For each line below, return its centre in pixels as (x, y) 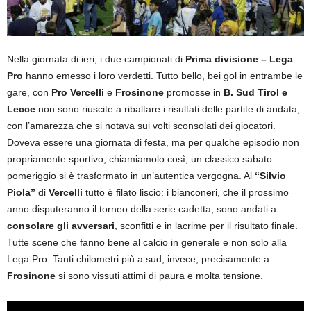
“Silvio (269, 175)
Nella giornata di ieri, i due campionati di (96, 59)
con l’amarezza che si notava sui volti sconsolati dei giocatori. (141, 125)
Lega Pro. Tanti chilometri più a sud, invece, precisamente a (138, 259)
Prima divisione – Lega (239, 59)
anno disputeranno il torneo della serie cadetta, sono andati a (142, 209)
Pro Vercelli (78, 92)
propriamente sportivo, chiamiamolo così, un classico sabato (140, 159)
